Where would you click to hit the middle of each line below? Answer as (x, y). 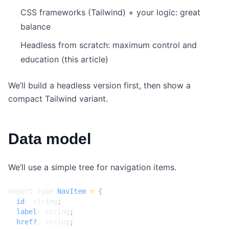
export (20, 191)
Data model (50, 139)
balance (36, 27)
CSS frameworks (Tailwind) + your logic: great (110, 13)
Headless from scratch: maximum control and (109, 45)
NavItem (72, 191)
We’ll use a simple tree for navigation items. (92, 167)
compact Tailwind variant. (58, 99)
